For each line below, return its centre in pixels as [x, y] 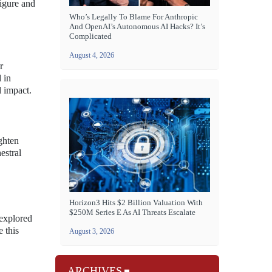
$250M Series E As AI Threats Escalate [132, 212]
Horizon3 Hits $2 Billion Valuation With [136, 202]
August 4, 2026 [92, 56]
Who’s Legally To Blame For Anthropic [134, 17]
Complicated [90, 36]
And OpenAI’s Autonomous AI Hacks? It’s [137, 27]
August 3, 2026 [92, 231]
